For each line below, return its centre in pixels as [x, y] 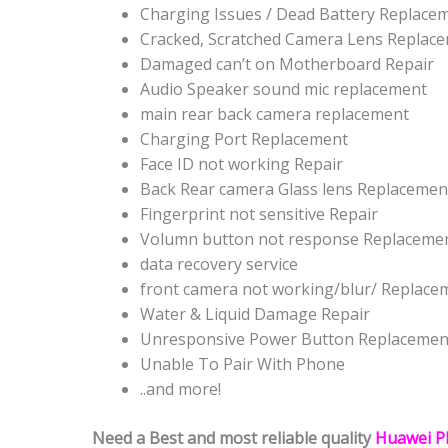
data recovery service [219, 264]
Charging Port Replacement [244, 139]
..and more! [180, 389]
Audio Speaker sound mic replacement [283, 89]
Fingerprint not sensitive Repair [259, 214]
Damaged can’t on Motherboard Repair [287, 64]
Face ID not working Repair [241, 164]
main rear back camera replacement [274, 114]
